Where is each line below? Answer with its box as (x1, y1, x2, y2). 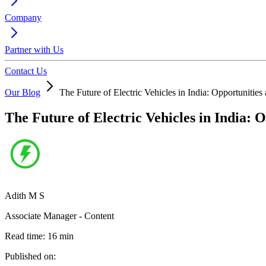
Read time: (5, 230, 47, 241)
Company (5, 12, 42, 23)
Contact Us (5, 66, 47, 76)
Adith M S (5, 190, 45, 201)
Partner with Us (5, 45, 64, 55)
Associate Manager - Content (5, 210, 114, 221)
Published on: (5, 251, 56, 261)
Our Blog (5, 87, 40, 97)
